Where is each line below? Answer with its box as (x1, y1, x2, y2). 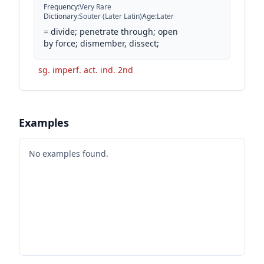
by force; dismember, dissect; (44, 37, 159, 49)
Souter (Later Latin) (79, 11, 142, 21)
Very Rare (80, 1, 111, 12)
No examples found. (29, 147, 108, 159)
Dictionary (44, 11, 77, 21)
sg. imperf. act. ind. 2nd (38, 64, 133, 75)
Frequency (44, 1, 78, 12)
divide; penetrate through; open (51, 25, 178, 37)
